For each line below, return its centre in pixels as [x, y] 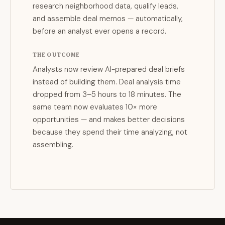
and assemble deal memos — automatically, [108, 19]
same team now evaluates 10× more [95, 107]
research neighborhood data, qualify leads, [105, 6]
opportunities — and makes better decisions [109, 120]
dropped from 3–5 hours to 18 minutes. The [107, 94]
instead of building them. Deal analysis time [107, 82]
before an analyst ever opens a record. [99, 31]
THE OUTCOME [56, 55]
